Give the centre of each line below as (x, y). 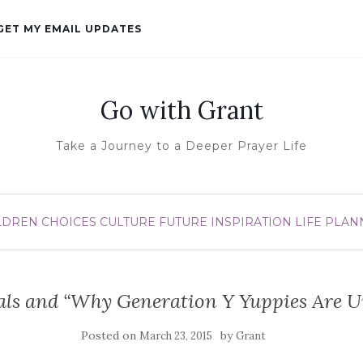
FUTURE (183, 222)
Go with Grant (181, 110)
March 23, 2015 (176, 336)
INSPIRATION (251, 222)
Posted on (110, 335)
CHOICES (68, 222)
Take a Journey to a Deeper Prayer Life (181, 146)
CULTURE (127, 222)
